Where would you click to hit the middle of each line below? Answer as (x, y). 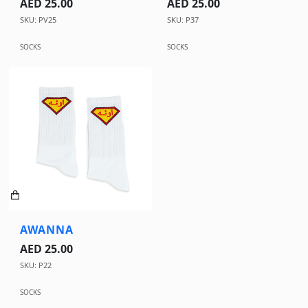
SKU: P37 (183, 19)
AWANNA (47, 229)
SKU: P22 (36, 265)
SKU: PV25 (38, 19)
